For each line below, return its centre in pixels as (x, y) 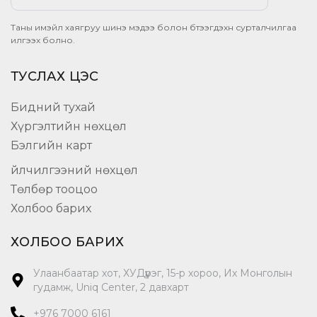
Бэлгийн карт (51, 146)
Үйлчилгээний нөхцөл (74, 171)
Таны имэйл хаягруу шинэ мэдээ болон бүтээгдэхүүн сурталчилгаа (154, 28)
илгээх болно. (43, 40)
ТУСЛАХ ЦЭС (55, 77)
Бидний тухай (53, 108)
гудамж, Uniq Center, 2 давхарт (111, 288)
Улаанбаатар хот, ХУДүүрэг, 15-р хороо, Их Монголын (163, 273)
